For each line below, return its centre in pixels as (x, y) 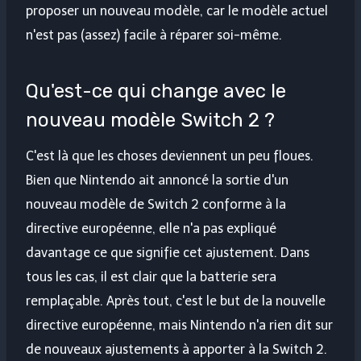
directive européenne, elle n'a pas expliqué (151, 229)
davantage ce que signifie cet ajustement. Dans (168, 253)
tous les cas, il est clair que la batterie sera (151, 277)
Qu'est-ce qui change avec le (156, 91)
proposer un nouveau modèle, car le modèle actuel (177, 11)
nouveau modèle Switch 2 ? (150, 120)
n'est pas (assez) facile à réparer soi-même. (154, 35)
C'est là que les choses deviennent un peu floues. (170, 156)
